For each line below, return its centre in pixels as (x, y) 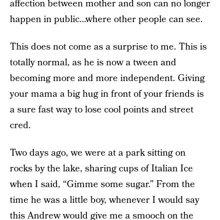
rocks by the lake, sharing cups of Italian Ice (101, 169)
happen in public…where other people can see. (106, 19)
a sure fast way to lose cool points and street (102, 110)
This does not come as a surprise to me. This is (108, 47)
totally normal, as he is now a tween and (93, 63)
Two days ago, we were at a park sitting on (98, 153)
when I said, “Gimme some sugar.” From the (102, 184)
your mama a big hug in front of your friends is (107, 94)
